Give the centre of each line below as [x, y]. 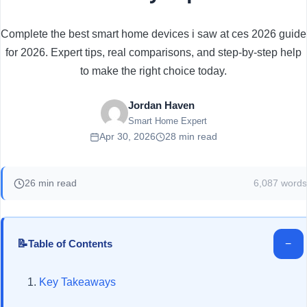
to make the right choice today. [153, 71]
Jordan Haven [161, 105]
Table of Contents [70, 244]
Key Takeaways [77, 282]
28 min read [191, 136]
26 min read [51, 183]
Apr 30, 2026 [127, 136]
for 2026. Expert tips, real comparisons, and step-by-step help [153, 52]
